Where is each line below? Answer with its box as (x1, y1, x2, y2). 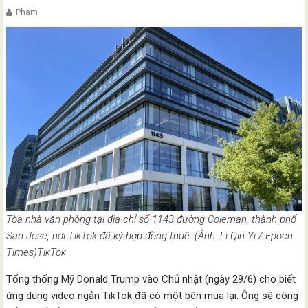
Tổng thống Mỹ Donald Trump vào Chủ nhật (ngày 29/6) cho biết (6, 273, 296, 286)
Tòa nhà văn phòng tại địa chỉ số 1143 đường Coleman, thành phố (6, 213, 297, 226)
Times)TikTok (6, 246, 67, 259)
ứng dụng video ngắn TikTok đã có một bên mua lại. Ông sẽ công (6, 289, 299, 302)
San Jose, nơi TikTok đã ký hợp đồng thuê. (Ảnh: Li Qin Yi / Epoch (6, 230, 294, 243)
